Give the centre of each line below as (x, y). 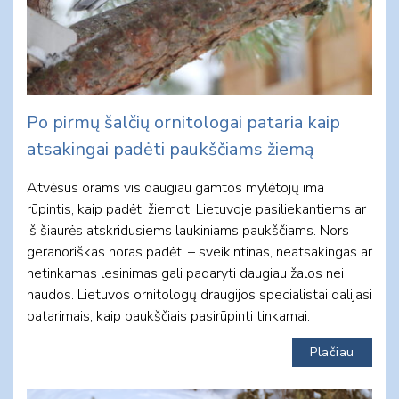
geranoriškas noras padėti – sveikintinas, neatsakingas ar (199, 252)
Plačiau (332, 352)
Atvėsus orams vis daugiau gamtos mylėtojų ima (175, 187)
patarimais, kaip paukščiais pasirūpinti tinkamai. (168, 316)
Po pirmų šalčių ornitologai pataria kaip (183, 122)
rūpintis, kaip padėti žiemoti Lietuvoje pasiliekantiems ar (196, 209)
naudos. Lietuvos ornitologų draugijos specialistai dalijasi (199, 294)
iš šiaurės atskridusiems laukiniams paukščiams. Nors (188, 230)
